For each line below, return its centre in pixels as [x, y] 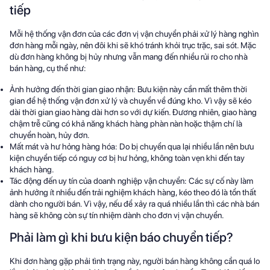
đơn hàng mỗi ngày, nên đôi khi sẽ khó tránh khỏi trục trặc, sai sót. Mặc [133, 45]
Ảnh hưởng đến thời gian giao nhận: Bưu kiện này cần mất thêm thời [128, 89]
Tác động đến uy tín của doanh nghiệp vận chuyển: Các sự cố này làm [131, 181]
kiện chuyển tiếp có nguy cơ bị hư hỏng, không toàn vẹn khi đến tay [127, 158]
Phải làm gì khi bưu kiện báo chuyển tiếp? [121, 237]
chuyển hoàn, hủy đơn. [50, 135]
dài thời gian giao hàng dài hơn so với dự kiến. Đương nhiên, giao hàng [133, 112]
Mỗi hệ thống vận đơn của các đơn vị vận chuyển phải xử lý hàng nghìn [134, 34]
